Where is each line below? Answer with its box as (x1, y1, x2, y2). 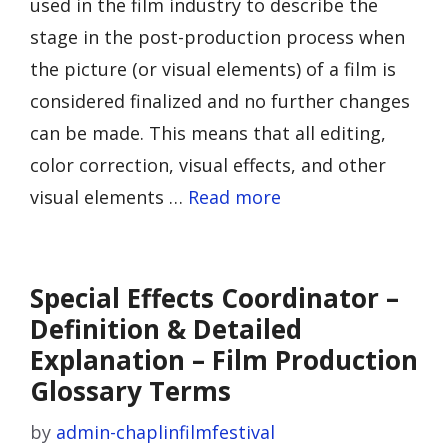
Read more (188, 185, 281, 209)
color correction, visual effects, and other (30, 153, 386, 177)
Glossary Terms (30, 373, 231, 409)
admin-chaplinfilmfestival (56, 420, 275, 444)
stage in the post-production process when (30, 25, 405, 49)
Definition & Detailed (30, 311, 302, 347)
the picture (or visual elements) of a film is (30, 57, 396, 81)
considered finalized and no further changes (30, 89, 410, 113)
